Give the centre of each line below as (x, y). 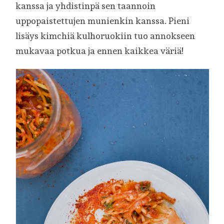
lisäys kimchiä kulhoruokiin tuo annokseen (105, 36)
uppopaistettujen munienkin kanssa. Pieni (103, 21)
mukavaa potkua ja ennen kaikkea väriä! (99, 51)
